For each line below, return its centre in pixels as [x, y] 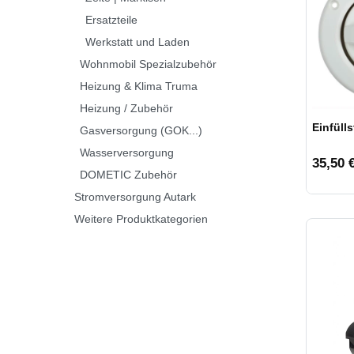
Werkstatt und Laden [137, 41]
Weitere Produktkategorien [141, 218]
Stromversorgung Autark [135, 196]
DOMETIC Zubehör [128, 174]
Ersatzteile [111, 19]
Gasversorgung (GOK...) [141, 130]
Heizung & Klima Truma [139, 86]
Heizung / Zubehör [126, 108]
